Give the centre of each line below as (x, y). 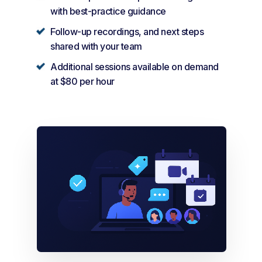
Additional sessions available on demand (135, 66)
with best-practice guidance (108, 11)
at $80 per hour (82, 81)
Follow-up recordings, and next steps (127, 31)
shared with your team (96, 46)
